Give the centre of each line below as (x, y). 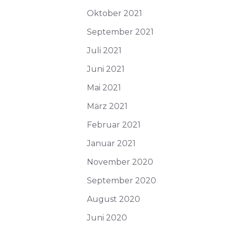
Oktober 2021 (115, 13)
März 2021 (107, 106)
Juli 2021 (104, 50)
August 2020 (114, 199)
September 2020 (122, 181)
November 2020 (120, 162)
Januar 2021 (111, 143)
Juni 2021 (106, 69)
